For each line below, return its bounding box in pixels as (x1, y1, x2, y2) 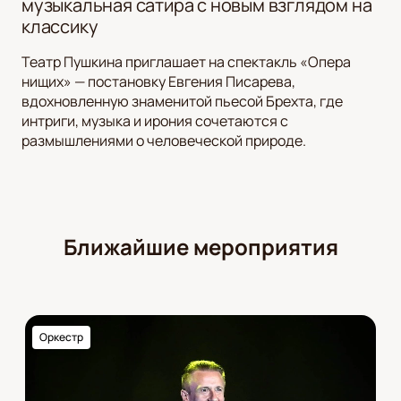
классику (21, 14, 98, 39)
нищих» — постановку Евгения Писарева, (21, 72, 295, 92)
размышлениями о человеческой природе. (21, 131, 306, 151)
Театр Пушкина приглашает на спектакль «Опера (21, 52, 351, 73)
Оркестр (39, 329, 83, 346)
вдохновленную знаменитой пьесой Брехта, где (21, 91, 343, 112)
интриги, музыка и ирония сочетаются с (21, 111, 288, 132)
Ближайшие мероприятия (63, 232, 338, 262)
